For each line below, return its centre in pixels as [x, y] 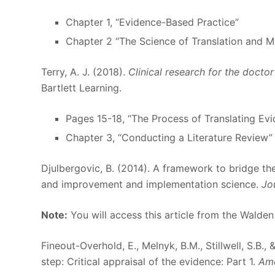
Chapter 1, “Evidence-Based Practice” [153, 22]
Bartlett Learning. [82, 88]
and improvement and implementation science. [152, 184]
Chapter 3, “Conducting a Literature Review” [169, 137]
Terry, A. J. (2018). [85, 72]
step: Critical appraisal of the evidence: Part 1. [150, 261]
